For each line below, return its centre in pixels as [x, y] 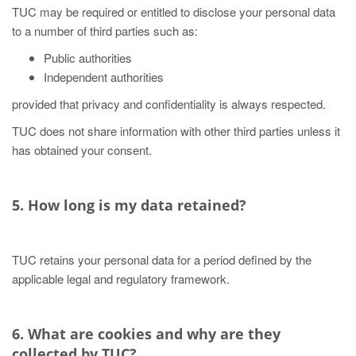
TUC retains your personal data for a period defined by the [162, 259]
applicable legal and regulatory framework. [121, 279]
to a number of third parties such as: [105, 31]
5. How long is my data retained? [129, 205]
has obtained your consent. [82, 150]
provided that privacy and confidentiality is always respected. [169, 104]
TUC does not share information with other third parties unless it [176, 131]
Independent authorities [104, 77]
